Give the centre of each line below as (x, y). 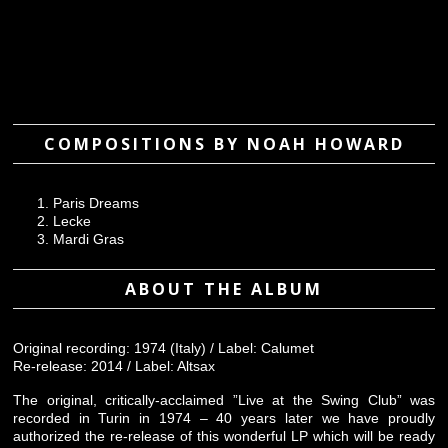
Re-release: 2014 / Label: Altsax (114, 366)
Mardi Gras (88, 238)
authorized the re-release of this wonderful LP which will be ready (224, 436)
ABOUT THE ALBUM (224, 289)
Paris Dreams (96, 202)
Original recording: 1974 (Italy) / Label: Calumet (163, 348)
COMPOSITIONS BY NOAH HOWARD (224, 143)
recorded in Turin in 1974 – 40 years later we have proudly (224, 418)
